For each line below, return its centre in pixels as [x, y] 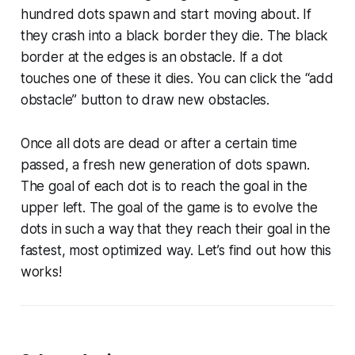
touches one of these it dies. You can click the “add [177, 79]
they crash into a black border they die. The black [174, 36]
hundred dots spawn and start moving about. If [166, 15]
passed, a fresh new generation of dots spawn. [165, 165]
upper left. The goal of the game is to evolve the [169, 208]
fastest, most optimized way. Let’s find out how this [176, 251]
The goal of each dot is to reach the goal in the [164, 187]
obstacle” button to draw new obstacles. [145, 100]
